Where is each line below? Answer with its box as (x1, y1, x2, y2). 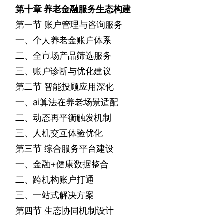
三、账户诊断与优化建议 (15, 66, 111, 77)
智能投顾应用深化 (44, 81, 114, 92)
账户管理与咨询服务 (44, 19, 123, 30)
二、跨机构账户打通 (15, 174, 94, 185)
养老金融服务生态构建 (44, 4, 131, 15)
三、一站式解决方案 (15, 190, 94, 201)
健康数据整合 (56, 159, 108, 170)
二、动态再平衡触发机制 (15, 112, 111, 123)
